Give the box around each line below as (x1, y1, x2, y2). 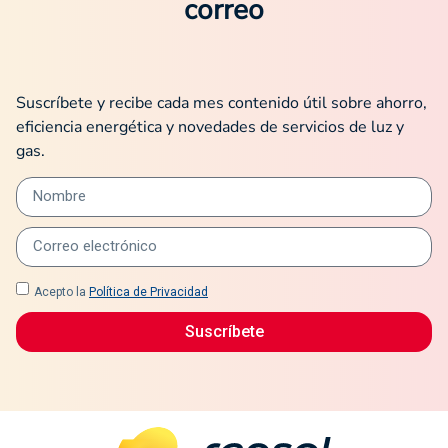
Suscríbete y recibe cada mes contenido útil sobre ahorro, (16, 91, 427, 114)
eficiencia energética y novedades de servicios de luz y (16, 115, 404, 138)
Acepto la (34, 284, 89, 299)
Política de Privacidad (89, 284, 208, 299)
